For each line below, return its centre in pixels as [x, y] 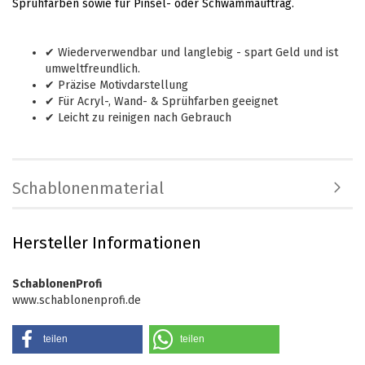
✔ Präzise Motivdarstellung [117, 85]
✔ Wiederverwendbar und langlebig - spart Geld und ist [191, 53]
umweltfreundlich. [92, 69]
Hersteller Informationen [107, 243]
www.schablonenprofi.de [77, 300]
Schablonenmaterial [88, 188]
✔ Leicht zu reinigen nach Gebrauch [138, 118]
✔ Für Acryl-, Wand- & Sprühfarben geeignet [161, 101]
